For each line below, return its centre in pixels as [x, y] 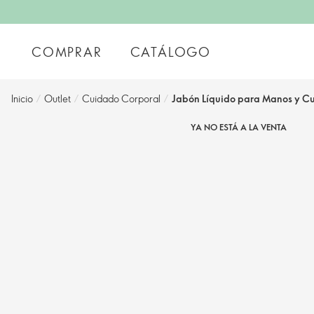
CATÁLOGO [170, 52]
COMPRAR [67, 52]
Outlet [57, 98]
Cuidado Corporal [121, 98]
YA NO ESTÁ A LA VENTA [238, 127]
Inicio [22, 98]
